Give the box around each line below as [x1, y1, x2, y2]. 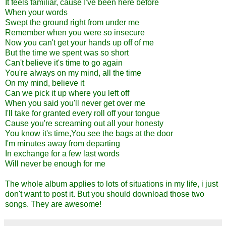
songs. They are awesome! [5, 199, 101, 208]
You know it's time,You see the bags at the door [5, 129, 173, 138]
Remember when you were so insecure [5, 28, 145, 37]
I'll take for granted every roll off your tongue [5, 108, 160, 118]
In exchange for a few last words [5, 149, 120, 158]
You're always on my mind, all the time [5, 68, 141, 77]
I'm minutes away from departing [5, 139, 120, 148]
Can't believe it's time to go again [5, 58, 123, 67]
